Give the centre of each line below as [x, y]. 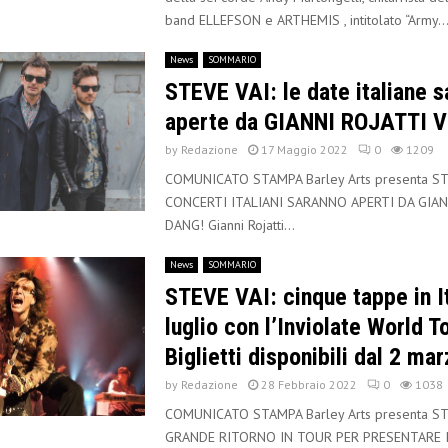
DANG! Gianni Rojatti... [229, 225]
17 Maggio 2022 [304, 149]
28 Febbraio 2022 [308, 384]
